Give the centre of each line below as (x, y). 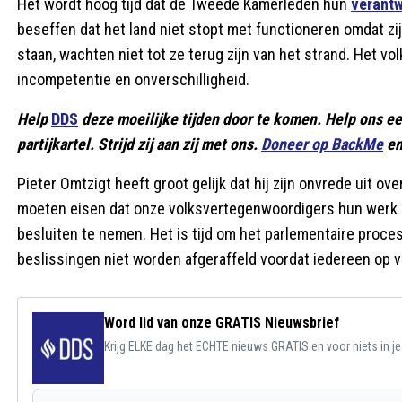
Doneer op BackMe (322, 144)
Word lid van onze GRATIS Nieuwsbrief (222, 322)
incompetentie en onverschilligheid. (133, 79)
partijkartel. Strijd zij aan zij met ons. (139, 144)
